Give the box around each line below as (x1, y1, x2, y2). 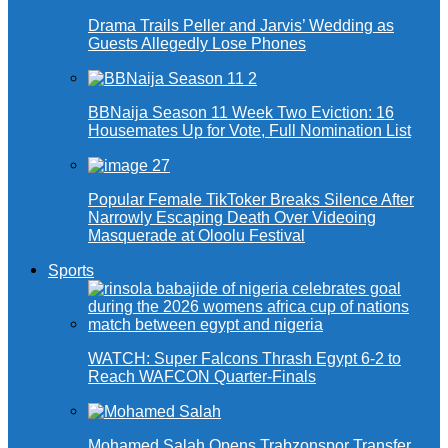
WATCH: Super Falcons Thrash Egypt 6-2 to (88, 350, 401, 368)
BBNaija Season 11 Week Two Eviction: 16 (88, 104, 394, 122)
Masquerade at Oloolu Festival (88, 227, 305, 245)
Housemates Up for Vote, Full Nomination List (88, 122, 411, 140)
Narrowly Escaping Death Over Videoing (88, 209, 376, 227)
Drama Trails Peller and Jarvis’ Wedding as (88, 17, 394, 35)
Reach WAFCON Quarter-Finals (88, 368, 316, 386)
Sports (48, 262, 94, 280)
